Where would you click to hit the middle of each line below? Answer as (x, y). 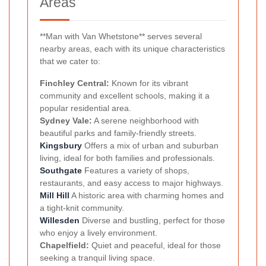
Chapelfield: (64, 246)
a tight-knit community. (82, 208)
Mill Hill (55, 196)
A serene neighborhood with (145, 121)
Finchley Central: (75, 83)
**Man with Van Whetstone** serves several (121, 37)
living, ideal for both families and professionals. (127, 158)
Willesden (60, 221)
